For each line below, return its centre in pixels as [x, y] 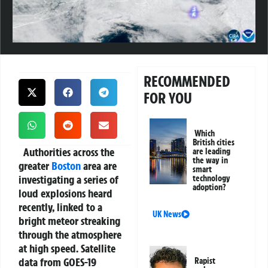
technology [212, 179]
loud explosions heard [66, 194]
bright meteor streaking [69, 221]
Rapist [205, 261]
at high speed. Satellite [67, 249]
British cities [214, 143]
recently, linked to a [60, 207]
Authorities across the [66, 152]
